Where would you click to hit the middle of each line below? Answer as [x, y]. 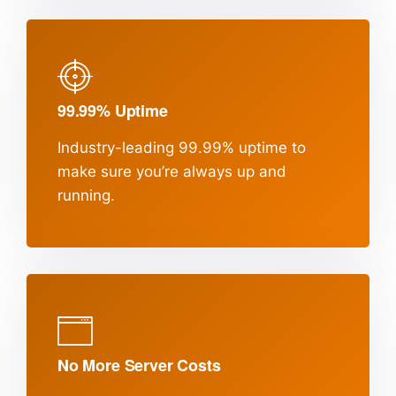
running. [86, 196]
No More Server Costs [139, 366]
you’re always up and [209, 172]
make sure [95, 172]
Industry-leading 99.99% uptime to [182, 148]
